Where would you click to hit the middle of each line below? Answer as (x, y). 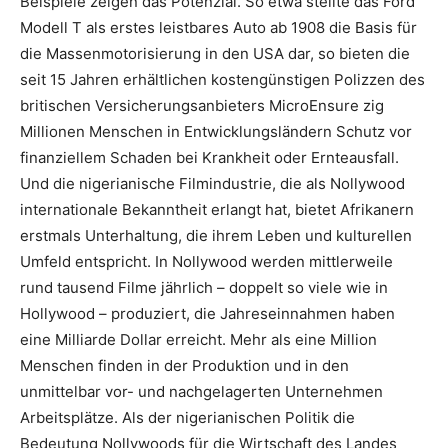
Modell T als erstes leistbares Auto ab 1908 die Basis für (218, 27)
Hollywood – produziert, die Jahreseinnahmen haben (207, 313)
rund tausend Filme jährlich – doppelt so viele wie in (204, 287)
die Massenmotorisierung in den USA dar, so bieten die (215, 53)
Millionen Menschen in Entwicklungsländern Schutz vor (216, 131)
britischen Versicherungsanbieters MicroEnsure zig (202, 105)
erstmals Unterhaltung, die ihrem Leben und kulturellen (216, 235)
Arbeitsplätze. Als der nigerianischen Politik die (187, 417)
